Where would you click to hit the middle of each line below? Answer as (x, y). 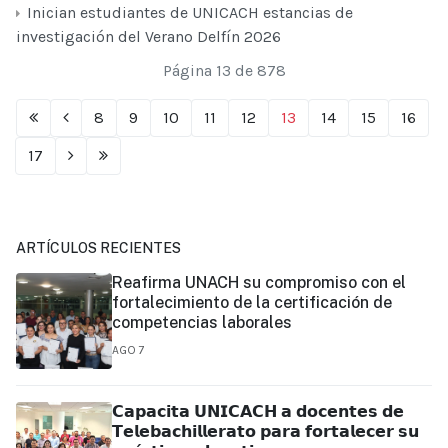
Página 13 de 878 (224, 70)
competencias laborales (202, 322)
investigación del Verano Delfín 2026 (148, 36)
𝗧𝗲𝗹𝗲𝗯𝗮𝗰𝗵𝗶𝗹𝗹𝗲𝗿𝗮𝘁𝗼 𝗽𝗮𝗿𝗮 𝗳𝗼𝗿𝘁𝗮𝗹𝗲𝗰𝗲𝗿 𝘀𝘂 (265, 431)
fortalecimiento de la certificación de (252, 302)
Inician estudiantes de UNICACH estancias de (188, 12)
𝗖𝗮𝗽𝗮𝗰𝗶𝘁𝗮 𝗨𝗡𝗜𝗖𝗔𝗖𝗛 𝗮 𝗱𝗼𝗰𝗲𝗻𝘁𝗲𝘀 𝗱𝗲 (258, 411)
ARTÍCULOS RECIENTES (98, 247)
